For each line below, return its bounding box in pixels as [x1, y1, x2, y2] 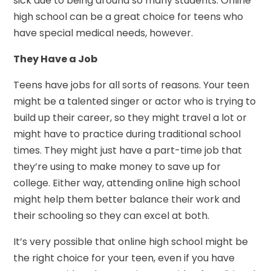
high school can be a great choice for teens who [13, 9, 244, 24]
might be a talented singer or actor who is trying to [13, 94, 256, 108]
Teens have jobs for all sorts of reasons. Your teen [13, 77, 250, 92]
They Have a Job [13, 51, 98, 66]
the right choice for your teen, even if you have [13, 250, 235, 265]
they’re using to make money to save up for [13, 159, 221, 174]
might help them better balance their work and [13, 192, 241, 206]
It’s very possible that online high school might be [13, 234, 249, 249]
